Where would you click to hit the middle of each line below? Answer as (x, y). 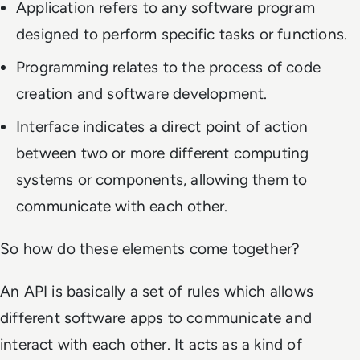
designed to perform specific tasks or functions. (182, 34)
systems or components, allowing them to (162, 179)
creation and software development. (142, 93)
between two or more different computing (163, 153)
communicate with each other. (122, 206)
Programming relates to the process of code (168, 67)
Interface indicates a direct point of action (162, 126)
